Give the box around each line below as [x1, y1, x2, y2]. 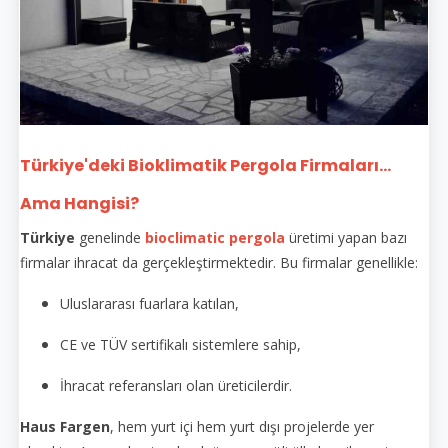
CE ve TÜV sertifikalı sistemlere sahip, [60, 334, 301, 354]
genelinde [75, 227, 145, 247]
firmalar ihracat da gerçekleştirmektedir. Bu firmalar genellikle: [20, 252, 418, 272]
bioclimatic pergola [145, 227, 285, 247]
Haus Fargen [20, 416, 110, 436]
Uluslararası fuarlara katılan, [60, 293, 239, 313]
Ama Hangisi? [20, 191, 139, 215]
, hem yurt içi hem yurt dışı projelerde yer [110, 416, 374, 436]
